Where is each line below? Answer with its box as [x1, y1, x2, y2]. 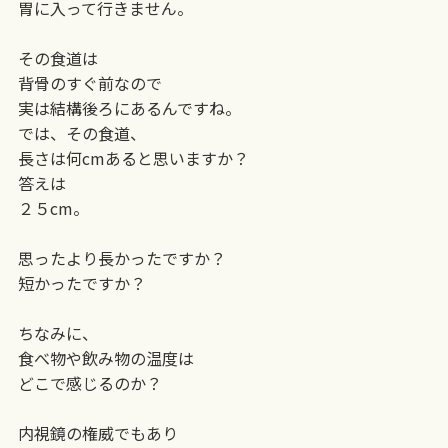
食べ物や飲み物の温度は [17, 345, 194, 370]
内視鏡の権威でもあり [17, 420, 178, 445]
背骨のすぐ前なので [17, 70, 162, 95]
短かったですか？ [17, 270, 146, 295]
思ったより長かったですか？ [17, 245, 226, 270]
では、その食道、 [17, 120, 146, 145]
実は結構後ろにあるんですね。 [17, 95, 241, 120]
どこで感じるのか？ [17, 370, 162, 395]
